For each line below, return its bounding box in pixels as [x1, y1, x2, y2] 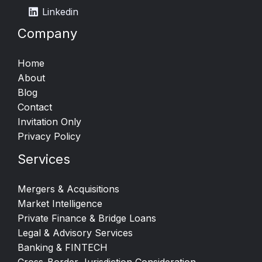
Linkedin [42, 5, 79, 18]
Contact [18, 101, 52, 113]
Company [18, 26, 77, 41]
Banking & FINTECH [18, 242, 108, 253]
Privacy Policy [18, 130, 81, 142]
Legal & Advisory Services [18, 227, 133, 239]
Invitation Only [18, 116, 81, 127]
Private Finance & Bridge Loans [18, 212, 156, 224]
